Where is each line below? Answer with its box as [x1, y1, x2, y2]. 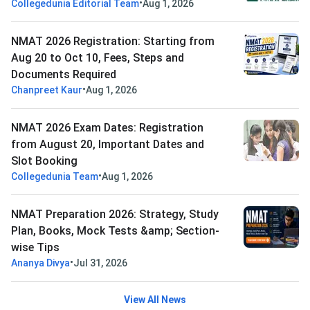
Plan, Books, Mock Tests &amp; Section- [11, 224, 219, 238]
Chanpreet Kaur [11, 84, 82, 96]
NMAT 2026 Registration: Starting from [11, 35, 215, 48]
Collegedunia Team [11, 171, 98, 183]
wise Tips [11, 241, 60, 255]
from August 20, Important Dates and [11, 138, 204, 152]
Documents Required [11, 68, 116, 82]
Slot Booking [11, 154, 77, 168]
